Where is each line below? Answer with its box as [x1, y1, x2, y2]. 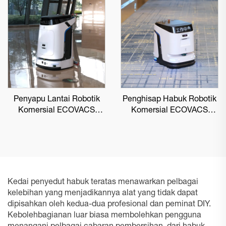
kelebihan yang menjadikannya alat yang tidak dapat [8, 190, 198, 198]
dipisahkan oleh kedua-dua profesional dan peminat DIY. [8, 201, 211, 209]
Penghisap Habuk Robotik [123, 96, 216, 104]
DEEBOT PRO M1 [24, 118, 89, 126]
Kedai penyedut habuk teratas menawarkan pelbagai [8, 179, 198, 187]
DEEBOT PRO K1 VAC [129, 118, 210, 126]
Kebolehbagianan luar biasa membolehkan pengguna [8, 212, 201, 220]
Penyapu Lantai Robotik [13, 96, 100, 104]
